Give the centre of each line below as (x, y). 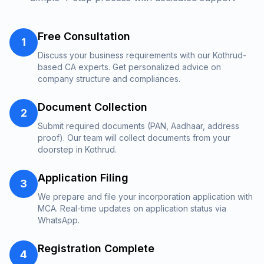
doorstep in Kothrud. (77, 149)
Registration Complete (96, 248)
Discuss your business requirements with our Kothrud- (142, 55)
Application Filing (83, 178)
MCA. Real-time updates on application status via (132, 208)
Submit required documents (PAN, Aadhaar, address (138, 126)
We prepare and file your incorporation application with (145, 197)
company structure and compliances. (109, 79)
